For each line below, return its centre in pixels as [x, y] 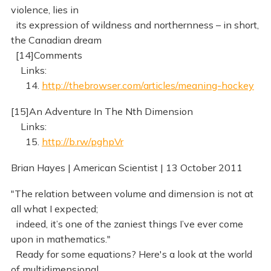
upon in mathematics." [60, 239]
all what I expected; [54, 208]
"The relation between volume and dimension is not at [132, 193]
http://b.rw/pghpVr [82, 141]
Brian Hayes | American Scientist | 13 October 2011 [126, 167]
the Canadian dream [56, 40]
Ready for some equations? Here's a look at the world [131, 254]
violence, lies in [44, 9]
